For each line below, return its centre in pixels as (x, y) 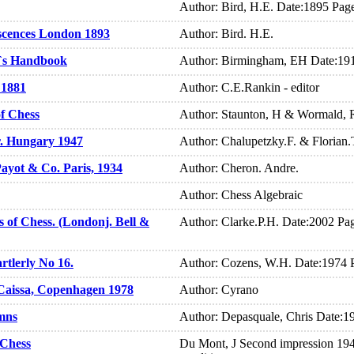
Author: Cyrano (219, 290)
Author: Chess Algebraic (241, 195)
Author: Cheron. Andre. (239, 168)
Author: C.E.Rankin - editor (249, 88)
